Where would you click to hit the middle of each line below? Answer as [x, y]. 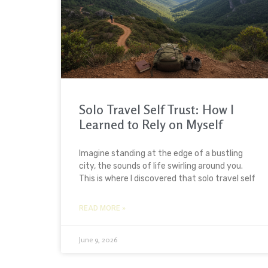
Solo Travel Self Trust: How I [156, 110]
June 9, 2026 [98, 240]
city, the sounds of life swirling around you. [161, 166]
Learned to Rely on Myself [150, 125]
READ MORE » [102, 208]
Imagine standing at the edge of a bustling [161, 154]
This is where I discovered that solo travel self [167, 179]
